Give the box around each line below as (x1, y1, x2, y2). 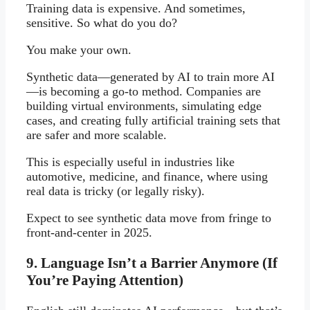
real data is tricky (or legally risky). (26, 183, 205, 198)
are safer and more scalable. (26, 127, 167, 142)
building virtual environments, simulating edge (26, 98, 262, 113)
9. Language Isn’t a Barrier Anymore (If (26, 254, 277, 271)
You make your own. (26, 42, 131, 57)
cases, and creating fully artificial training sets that (26, 113, 280, 127)
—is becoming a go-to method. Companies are (26, 84, 261, 98)
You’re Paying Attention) (26, 271, 183, 289)
